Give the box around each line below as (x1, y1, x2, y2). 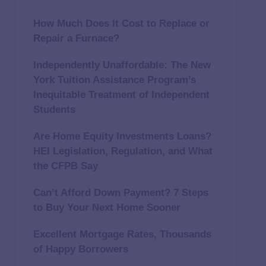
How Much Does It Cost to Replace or (33, 18, 210, 29)
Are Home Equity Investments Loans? (33, 131, 211, 142)
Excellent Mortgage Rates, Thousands (33, 229, 211, 240)
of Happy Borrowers (33, 243, 128, 255)
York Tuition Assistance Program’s (33, 74, 196, 85)
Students (33, 104, 75, 115)
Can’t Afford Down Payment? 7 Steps (33, 187, 208, 198)
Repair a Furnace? (33, 33, 119, 44)
